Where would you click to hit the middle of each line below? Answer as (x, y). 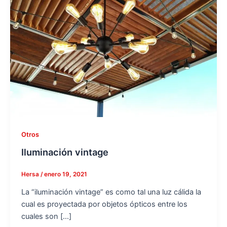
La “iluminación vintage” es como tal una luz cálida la (111, 192)
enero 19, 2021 (65, 175)
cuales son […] (46, 217)
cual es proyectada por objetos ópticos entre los (104, 204)
